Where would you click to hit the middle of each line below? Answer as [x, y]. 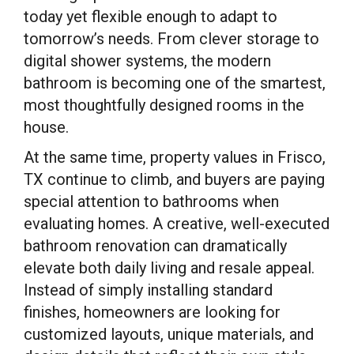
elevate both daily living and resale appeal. [169, 268]
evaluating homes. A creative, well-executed [177, 224]
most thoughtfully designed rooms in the [164, 105]
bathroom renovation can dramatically [155, 246]
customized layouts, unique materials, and [169, 334]
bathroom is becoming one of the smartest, [175, 83]
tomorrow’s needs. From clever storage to [171, 39]
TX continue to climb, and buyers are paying [174, 179]
